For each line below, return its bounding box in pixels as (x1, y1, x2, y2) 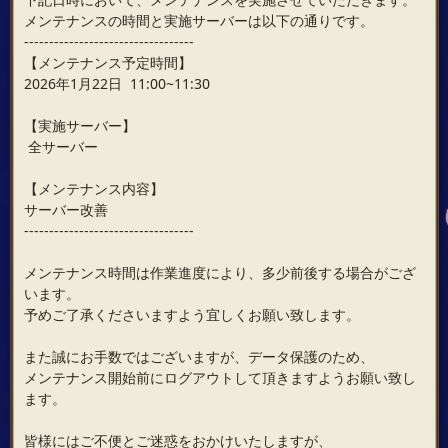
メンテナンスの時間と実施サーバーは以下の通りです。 (23, 11, 374, 30)
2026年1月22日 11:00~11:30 (23, 74, 210, 93)
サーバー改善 (23, 200, 108, 219)
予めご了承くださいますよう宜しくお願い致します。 (23, 305, 360, 324)
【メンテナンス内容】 (23, 179, 164, 198)
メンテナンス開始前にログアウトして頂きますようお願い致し (23, 368, 416, 387)
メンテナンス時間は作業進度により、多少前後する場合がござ (23, 263, 416, 282)
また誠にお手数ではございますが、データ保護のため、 (23, 347, 374, 366)
